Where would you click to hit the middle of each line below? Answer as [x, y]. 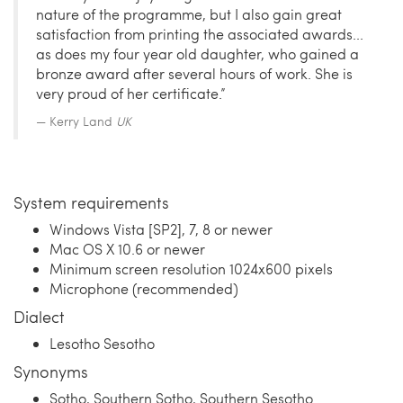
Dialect [39, 317]
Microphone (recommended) [144, 289]
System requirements [91, 202]
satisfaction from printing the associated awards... [200, 34]
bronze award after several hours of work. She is [194, 74]
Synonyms [51, 372]
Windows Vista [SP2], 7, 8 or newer [161, 229]
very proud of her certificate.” [131, 94]
